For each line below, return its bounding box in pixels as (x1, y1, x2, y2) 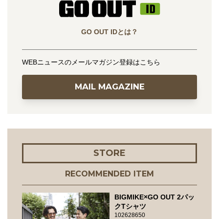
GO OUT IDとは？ (81, 28, 138, 36)
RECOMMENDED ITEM (65, 169, 154, 179)
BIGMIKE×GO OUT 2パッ (114, 193, 195, 201)
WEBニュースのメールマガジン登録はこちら (22, 58, 160, 66)
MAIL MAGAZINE (74, 82, 145, 92)
